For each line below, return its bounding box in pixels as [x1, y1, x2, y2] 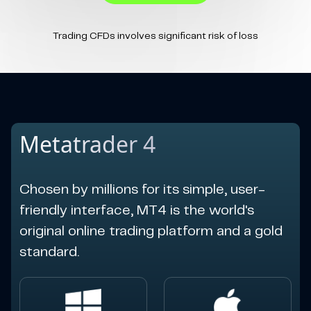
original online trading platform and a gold [19, 225, 283, 238]
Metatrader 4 [19, 129, 155, 159]
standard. [19, 246, 79, 259]
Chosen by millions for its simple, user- [19, 183, 265, 196]
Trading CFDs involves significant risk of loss [53, 31, 258, 41]
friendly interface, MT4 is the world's [19, 204, 254, 217]
